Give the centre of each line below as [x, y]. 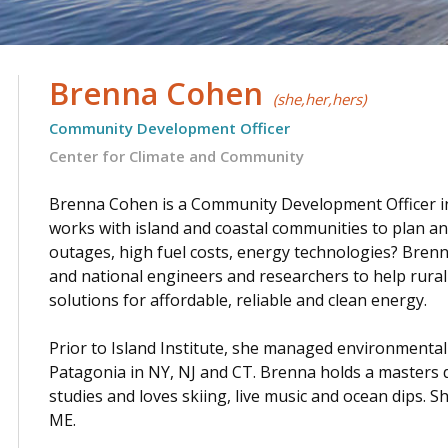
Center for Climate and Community [176, 155]
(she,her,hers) [319, 98]
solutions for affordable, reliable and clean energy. [238, 299]
